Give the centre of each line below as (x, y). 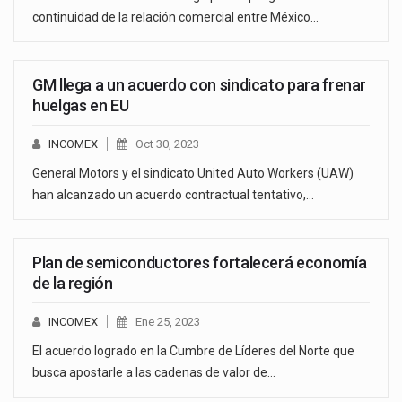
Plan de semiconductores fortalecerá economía (200, 263)
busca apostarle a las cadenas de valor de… (154, 373)
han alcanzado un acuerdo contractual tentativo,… (173, 195)
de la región (73, 284)
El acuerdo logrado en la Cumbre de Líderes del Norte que (193, 351)
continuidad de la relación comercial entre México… (175, 17)
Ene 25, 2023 (168, 322)
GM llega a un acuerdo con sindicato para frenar (200, 85)
